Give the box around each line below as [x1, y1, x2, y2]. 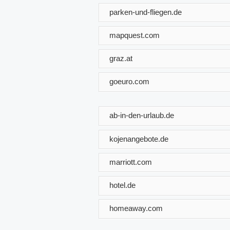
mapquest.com [109, 30, 160, 40]
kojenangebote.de [109, 134, 168, 143]
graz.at [109, 53, 132, 63]
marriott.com [109, 157, 152, 166]
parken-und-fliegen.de [109, 7, 182, 16]
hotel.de [109, 180, 136, 189]
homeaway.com [109, 203, 163, 213]
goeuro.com [109, 76, 149, 86]
